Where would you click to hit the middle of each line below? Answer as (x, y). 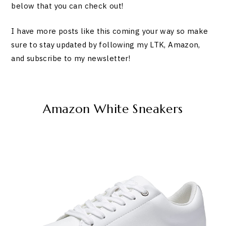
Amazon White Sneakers (113, 109)
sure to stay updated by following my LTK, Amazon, (106, 44)
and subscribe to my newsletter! (71, 58)
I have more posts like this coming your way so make (110, 31)
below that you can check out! (68, 6)
